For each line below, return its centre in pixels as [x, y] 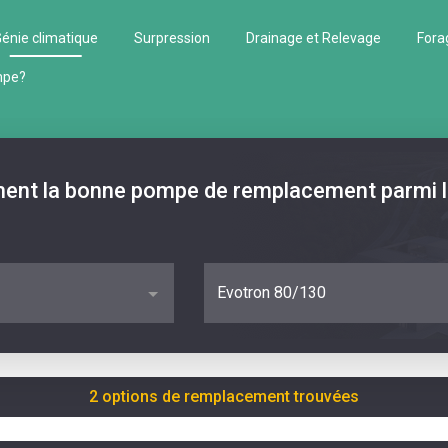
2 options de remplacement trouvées [224, 396]
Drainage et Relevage [313, 38]
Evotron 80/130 [271, 292]
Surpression [172, 38]
